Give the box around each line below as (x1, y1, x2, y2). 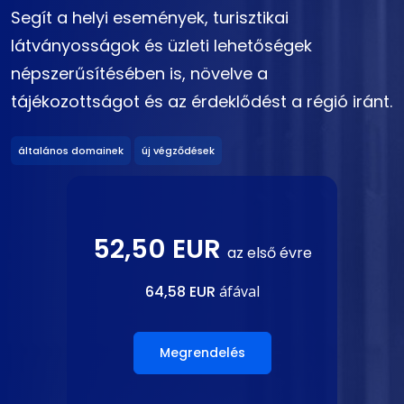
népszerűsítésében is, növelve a (11, 62, 268, 86)
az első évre (226, 242, 312, 263)
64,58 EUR (144, 280, 216, 302)
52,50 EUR (92, 230, 227, 267)
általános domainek (18, 142, 124, 158)
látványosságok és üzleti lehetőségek (11, 34, 312, 58)
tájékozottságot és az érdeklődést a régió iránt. (11, 90, 392, 114)
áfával (215, 280, 260, 301)
